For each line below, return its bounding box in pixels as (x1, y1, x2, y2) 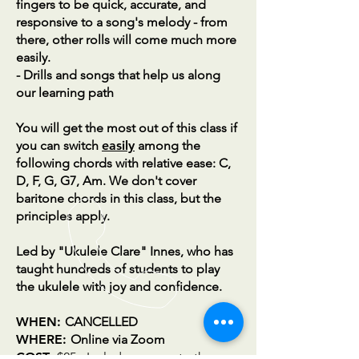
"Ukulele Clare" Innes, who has (58, 244, 233, 259)
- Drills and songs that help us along (16, 67, 220, 83)
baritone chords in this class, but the (16, 191, 221, 206)
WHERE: (16, 332, 71, 347)
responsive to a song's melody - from (16, 14, 228, 30)
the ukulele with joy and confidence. (16, 279, 225, 294)
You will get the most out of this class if (16, 120, 237, 135)
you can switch (16, 138, 102, 153)
